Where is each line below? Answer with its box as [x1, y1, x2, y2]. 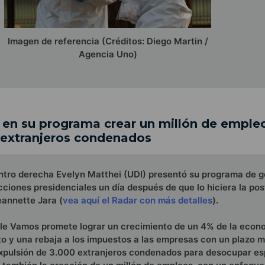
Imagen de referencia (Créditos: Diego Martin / [7, 35, 208, 47]
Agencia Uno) [78, 49, 137, 60]
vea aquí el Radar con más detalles [63, 194, 212, 206]
